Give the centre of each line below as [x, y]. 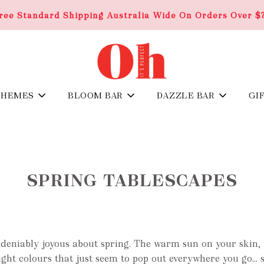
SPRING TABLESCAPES [132, 180]
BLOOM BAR [95, 95]
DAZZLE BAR [186, 95]
